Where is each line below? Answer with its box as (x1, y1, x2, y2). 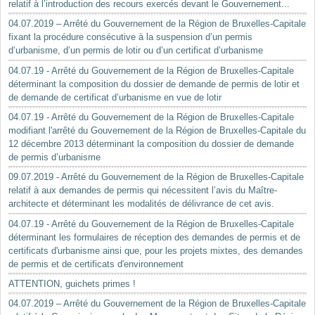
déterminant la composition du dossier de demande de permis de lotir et (8, 78, 300, 89)
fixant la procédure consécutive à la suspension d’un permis (8, 32, 253, 43)
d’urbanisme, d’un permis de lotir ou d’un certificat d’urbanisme (8, 45, 264, 56)
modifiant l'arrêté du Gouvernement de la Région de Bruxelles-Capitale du (8, 125, 307, 136)
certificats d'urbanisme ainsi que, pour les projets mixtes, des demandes (8, 245, 304, 256)
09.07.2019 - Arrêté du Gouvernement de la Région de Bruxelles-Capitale (8, 172, 304, 183)
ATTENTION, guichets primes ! (8, 278, 136, 290)
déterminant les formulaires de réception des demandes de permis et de (8, 231, 301, 243)
